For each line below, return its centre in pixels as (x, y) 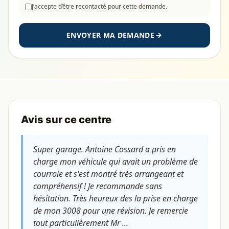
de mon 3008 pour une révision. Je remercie (111, 211)
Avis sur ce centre (66, 120)
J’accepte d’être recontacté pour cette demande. (99, 6)
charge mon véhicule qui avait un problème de (116, 162)
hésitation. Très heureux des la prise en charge (116, 198)
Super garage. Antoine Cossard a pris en (105, 149)
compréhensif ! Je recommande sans (98, 186)
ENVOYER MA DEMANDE (110, 35)
